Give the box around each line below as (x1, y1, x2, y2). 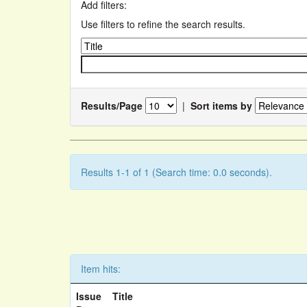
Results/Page (81, 98, 143, 112)
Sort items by (191, 98, 252, 112)
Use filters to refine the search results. (81, 17, 245, 31)
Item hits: (81, 262, 121, 275)
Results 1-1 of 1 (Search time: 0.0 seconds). (81, 165, 272, 179)
